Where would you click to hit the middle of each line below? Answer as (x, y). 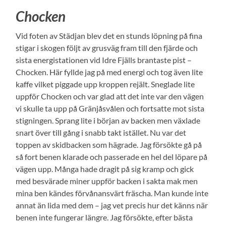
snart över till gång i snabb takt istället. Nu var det (101, 133)
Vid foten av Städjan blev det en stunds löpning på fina (109, 36)
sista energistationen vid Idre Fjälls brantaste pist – (104, 60)
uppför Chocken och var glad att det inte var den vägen (110, 96)
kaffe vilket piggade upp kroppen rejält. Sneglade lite (105, 84)
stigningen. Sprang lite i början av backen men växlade (108, 121)
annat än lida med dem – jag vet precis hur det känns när (112, 205)
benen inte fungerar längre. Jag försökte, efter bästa (104, 217)
